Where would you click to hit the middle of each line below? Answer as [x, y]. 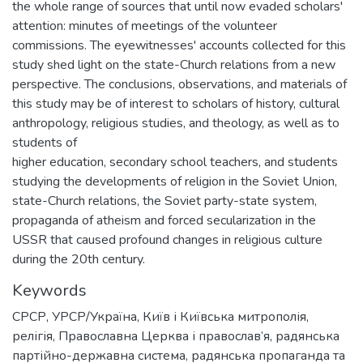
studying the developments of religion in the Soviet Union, [175, 181]
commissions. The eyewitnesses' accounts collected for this [179, 45]
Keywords [49, 290]
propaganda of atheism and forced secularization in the [164, 220]
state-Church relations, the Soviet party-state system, [164, 201]
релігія [32, 336]
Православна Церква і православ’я [164, 336]
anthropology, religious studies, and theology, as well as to [176, 123]
